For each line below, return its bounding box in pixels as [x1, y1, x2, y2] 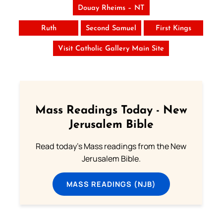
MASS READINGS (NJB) [66, 179, 156, 189]
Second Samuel [86, 25, 136, 33]
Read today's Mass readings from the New [36, 141, 186, 152]
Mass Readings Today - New [35, 105, 187, 117]
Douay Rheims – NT [77, 4, 145, 12]
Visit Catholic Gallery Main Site [58, 45, 164, 53]
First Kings [156, 25, 191, 33]
